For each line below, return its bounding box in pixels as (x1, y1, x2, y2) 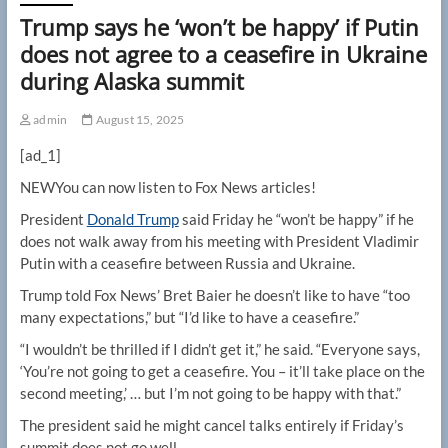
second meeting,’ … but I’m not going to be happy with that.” (19, 384, 401, 403)
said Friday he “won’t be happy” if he (178, 210, 414, 229)
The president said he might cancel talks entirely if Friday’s (19, 416, 404, 435)
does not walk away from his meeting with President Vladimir (19, 232, 419, 251)
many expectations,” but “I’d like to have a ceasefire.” (19, 308, 362, 327)
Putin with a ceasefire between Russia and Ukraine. (19, 254, 358, 273)
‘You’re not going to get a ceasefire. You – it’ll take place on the (19, 362, 425, 381)
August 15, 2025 (93, 112, 185, 128)
